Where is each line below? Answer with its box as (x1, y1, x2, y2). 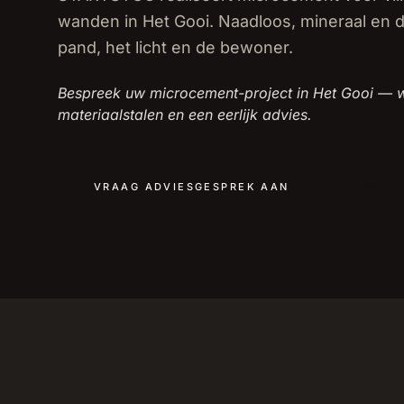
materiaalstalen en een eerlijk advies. (58, 106, 312, 124)
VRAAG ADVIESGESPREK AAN (94, 180, 289, 193)
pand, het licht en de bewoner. (58, 38, 293, 57)
